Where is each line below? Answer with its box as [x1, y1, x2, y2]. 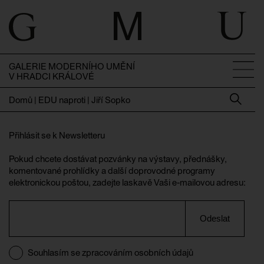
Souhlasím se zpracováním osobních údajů [28, 247, 193, 258]
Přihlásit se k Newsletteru [9, 130, 105, 140]
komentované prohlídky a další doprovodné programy [9, 166, 215, 176]
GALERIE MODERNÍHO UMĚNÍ [9, 61, 135, 71]
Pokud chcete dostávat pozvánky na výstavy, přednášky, [9, 154, 227, 164]
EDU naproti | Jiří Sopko [38, 95, 130, 105]
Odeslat [200, 213, 230, 223]
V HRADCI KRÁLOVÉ [9, 71, 94, 81]
